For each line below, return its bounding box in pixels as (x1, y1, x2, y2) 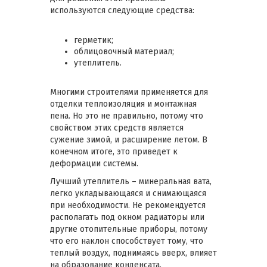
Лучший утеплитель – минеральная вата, (50, 176, 212, 187)
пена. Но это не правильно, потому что (50, 111, 203, 122)
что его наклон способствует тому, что (50, 236, 203, 247)
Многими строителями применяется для (50, 87, 208, 98)
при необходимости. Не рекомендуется (50, 200, 206, 211)
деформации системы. (50, 159, 138, 169)
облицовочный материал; (74, 46, 174, 57)
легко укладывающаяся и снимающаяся (50, 188, 206, 199)
